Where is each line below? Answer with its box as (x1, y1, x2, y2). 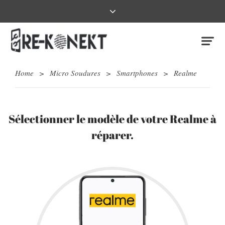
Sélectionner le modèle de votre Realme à (9, 111, 216, 127)
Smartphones (117, 68, 158, 78)
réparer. (91, 128, 134, 143)
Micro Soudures (50, 68, 100, 78)
